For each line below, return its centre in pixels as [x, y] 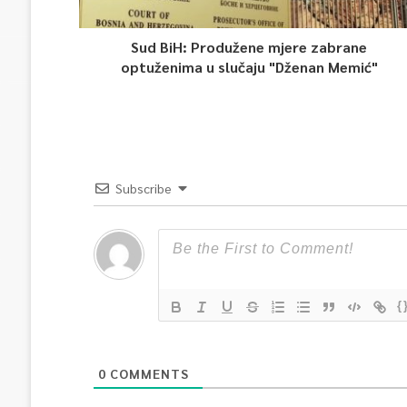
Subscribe [143, 188]
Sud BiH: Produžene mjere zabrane [249, 47]
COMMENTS [147, 373]
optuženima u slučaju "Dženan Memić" [249, 67]
